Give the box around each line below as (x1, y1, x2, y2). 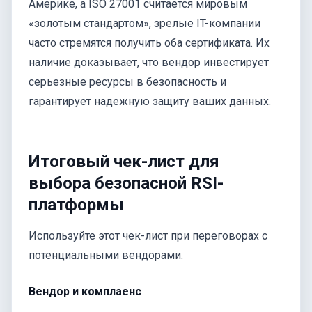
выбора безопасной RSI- (29, 173, 224, 194)
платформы (29, 195, 124, 215)
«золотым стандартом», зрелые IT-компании (29, 16, 260, 30)
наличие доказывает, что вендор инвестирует (29, 55, 269, 69)
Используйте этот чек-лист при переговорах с (29, 228, 267, 242)
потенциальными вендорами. (29, 248, 183, 262)
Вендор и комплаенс (29, 284, 141, 298)
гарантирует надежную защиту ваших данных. (29, 94, 271, 108)
